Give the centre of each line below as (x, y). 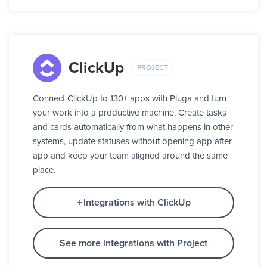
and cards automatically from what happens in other (133, 128)
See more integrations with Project (133, 243)
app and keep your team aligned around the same (130, 156)
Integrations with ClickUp (137, 203)
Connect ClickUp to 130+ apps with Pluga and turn (130, 99)
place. (44, 170)
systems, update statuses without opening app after (132, 142)
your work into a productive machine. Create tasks (130, 113)
